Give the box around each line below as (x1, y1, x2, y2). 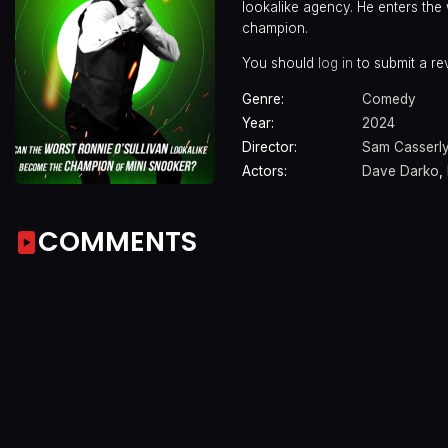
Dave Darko (362, 163, 439, 180)
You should (242, 54, 318, 71)
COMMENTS (38, 223, 197, 261)
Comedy (362, 91, 416, 108)
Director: (242, 139, 297, 156)
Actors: (242, 163, 287, 180)
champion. (242, 20, 308, 37)
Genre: (242, 91, 284, 108)
